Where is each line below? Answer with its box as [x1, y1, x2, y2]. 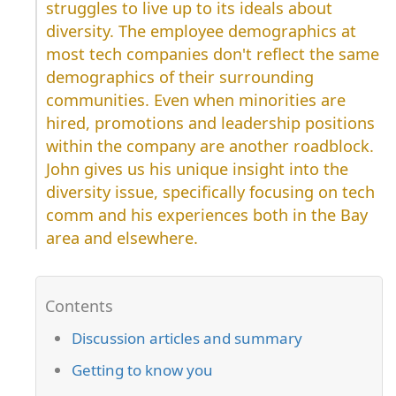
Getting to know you [72, 360, 213, 381]
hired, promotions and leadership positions [46, 112, 375, 134]
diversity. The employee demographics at [46, 20, 356, 42]
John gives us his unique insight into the [46, 158, 348, 180]
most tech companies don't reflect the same [46, 43, 379, 65]
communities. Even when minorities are [46, 89, 346, 111]
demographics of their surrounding [46, 66, 314, 88]
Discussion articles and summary [72, 328, 302, 349]
